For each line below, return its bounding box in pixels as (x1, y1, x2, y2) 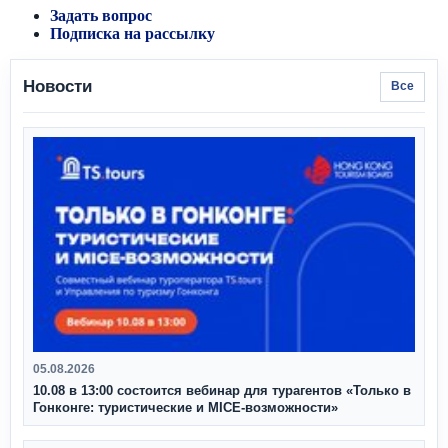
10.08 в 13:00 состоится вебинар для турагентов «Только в (33, 382, 411, 398)
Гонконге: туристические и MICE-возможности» (33, 399, 338, 415)
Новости (23, 76, 92, 96)
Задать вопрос (50, 6, 152, 24)
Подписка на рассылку (50, 24, 215, 42)
